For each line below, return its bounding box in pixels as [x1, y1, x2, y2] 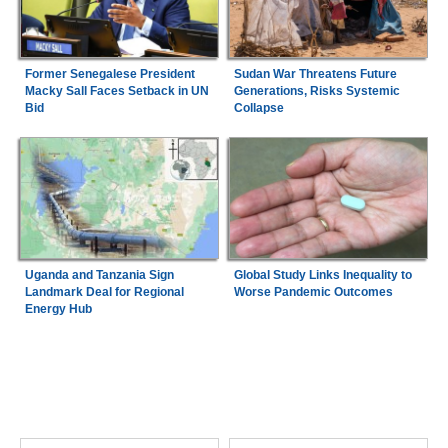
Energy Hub [24, 302, 92, 317]
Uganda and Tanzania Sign [24, 268, 174, 283]
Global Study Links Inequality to [233, 268, 412, 283]
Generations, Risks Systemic [233, 83, 400, 98]
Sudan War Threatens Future [233, 66, 397, 81]
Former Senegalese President [24, 66, 195, 81]
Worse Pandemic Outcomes [233, 285, 393, 300]
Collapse [233, 100, 284, 115]
